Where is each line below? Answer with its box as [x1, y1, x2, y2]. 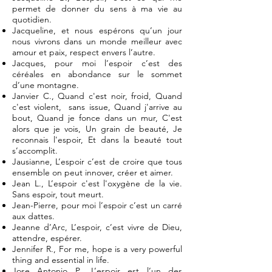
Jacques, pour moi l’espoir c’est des [12, 58, 182, 69]
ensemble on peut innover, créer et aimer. [12, 167, 173, 178]
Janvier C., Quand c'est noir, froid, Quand [12, 90, 182, 101]
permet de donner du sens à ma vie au [12, 3, 182, 14]
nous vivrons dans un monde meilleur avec [12, 36, 182, 47]
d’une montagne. [12, 80, 79, 90]
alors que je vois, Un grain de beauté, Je [12, 123, 182, 134]
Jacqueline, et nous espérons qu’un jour [12, 25, 182, 36]
